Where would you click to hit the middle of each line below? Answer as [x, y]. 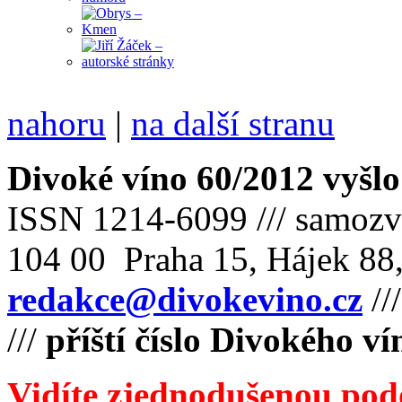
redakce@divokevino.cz [185, 299]
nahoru [57, 123]
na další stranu [233, 123]
